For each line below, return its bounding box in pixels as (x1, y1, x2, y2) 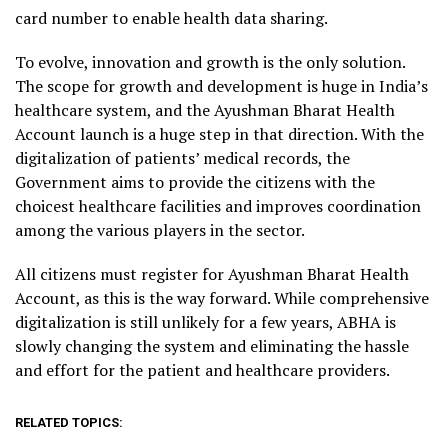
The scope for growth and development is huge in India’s (15, 75, 428, 97)
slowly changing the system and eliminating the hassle (15, 335, 409, 357)
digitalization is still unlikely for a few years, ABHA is (15, 311, 396, 333)
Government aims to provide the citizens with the (15, 171, 375, 193)
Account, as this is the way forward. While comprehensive (15, 287, 429, 309)
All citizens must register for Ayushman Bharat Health (15, 263, 409, 285)
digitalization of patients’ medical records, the (15, 147, 350, 169)
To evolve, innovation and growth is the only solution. (15, 51, 405, 73)
